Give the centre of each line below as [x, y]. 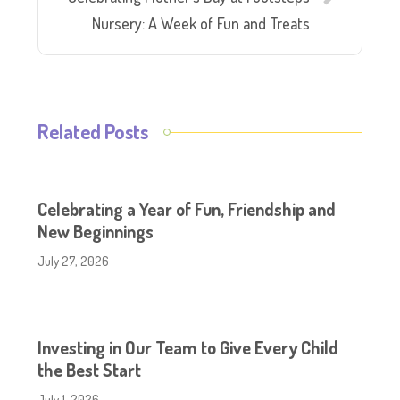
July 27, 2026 [74, 261]
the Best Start [90, 370]
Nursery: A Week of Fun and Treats [200, 24]
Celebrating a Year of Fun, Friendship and [187, 209]
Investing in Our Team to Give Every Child [188, 348]
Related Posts [93, 132]
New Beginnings [96, 232]
